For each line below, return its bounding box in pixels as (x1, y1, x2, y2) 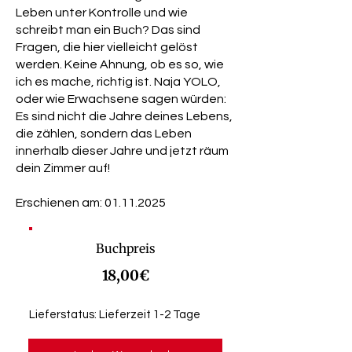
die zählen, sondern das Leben (16, 127, 192, 140)
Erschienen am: (16, 196, 104, 209)
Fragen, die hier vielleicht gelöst (16, 41, 198, 53)
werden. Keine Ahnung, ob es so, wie (16, 58, 224, 71)
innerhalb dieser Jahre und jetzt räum (16, 145, 229, 157)
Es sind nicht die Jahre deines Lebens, (16, 110, 233, 123)
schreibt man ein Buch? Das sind (16, 24, 200, 36)
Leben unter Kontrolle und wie (16, 6, 188, 19)
